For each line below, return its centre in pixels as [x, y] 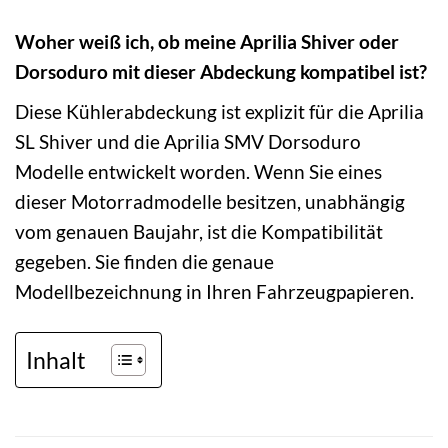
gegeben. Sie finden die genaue [144, 261]
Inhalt [56, 359]
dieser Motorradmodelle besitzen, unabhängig [210, 201]
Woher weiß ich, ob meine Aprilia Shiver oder [207, 41]
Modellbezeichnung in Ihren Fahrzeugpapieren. [214, 291]
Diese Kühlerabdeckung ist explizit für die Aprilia [219, 111]
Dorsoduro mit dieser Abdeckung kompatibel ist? [221, 71]
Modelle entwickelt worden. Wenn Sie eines [198, 171]
